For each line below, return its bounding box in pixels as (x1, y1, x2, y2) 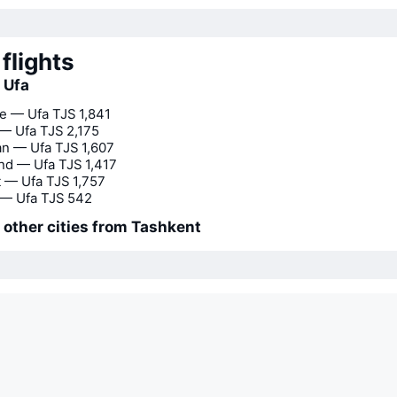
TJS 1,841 (52, 105, 111, 122)
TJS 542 (41, 190, 92, 206)
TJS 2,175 (40, 122, 99, 139)
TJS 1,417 (58, 156, 117, 173)
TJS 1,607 (55, 139, 114, 156)
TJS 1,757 (46, 173, 105, 190)
